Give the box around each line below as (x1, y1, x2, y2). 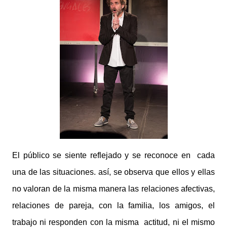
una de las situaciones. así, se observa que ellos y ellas (12, 167, 215, 176)
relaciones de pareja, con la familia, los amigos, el (12, 201, 215, 210)
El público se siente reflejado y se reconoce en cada (12, 150, 215, 160)
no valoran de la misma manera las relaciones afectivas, (12, 184, 215, 193)
